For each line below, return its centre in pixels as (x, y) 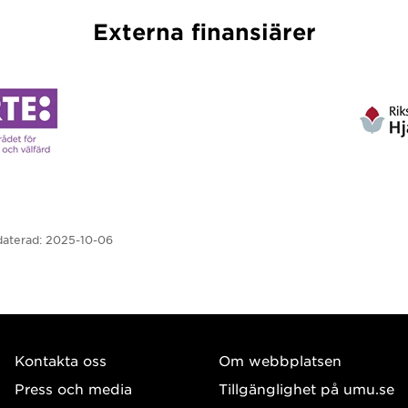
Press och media (73, 388)
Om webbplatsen (280, 360)
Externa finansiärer (204, 31)
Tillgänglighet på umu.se (306, 388)
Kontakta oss (61, 360)
